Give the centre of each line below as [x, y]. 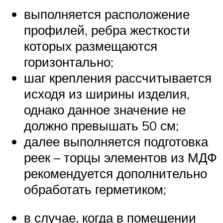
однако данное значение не [105, 109]
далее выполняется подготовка [116, 141]
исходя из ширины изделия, [107, 93]
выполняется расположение [107, 14]
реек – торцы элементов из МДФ [120, 157]
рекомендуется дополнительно [115, 173]
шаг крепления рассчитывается [118, 77]
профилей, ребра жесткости [107, 30]
